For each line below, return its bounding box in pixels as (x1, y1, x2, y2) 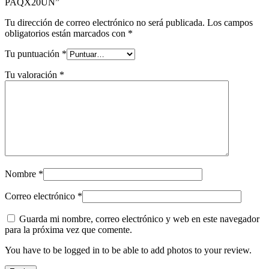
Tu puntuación (5, 49, 62, 59)
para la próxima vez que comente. (5, 225, 132, 235)
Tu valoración (5, 70, 59, 80)
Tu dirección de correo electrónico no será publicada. (5, 17, 205, 28)
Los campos (207, 17, 253, 28)
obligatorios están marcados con (5, 28, 128, 39)
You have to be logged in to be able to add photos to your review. (5, 245, 252, 256)
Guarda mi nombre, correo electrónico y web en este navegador (19, 214, 259, 225)
